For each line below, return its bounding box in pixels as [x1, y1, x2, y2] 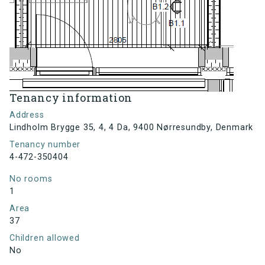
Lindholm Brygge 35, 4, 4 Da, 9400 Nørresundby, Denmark [9, 122, 254, 133]
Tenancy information [9, 91, 133, 105]
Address [9, 110, 44, 121]
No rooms [9, 174, 53, 185]
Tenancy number [9, 140, 81, 150]
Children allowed [9, 233, 80, 244]
